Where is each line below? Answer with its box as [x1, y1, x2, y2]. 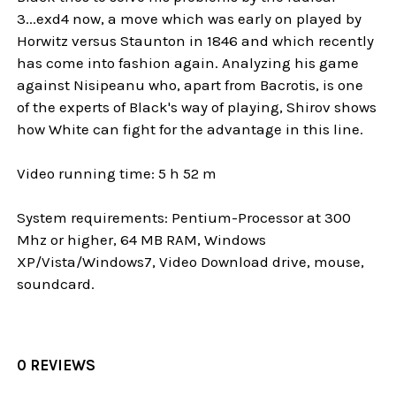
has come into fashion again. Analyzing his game [17, 53, 360, 72]
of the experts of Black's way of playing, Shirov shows [17, 97, 377, 116]
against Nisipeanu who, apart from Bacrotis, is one [17, 75, 364, 94]
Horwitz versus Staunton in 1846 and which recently [17, 31, 375, 49]
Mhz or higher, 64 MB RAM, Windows [17, 230, 267, 248]
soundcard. [17, 274, 95, 293]
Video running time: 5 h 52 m [17, 164, 221, 182]
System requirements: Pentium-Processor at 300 [17, 208, 352, 226]
